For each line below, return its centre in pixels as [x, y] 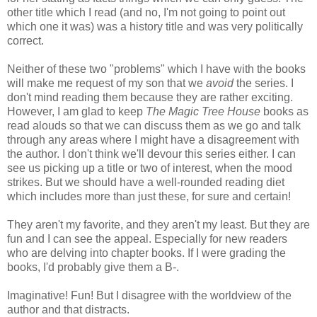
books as [284, 111]
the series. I [264, 83]
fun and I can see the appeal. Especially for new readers [147, 238]
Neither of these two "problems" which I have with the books [156, 69]
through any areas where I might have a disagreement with [153, 139]
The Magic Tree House [203, 111]
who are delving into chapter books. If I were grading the [146, 253]
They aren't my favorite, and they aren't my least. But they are [158, 224]
